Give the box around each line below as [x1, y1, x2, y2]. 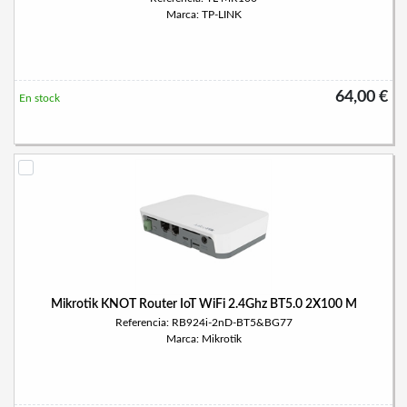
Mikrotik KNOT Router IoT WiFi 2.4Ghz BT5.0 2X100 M [50, 298, 357, 311]
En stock [19, 93, 60, 104]
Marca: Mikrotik [165, 333, 242, 344]
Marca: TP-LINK [165, 9, 242, 20]
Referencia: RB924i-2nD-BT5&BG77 [114, 317, 293, 328]
